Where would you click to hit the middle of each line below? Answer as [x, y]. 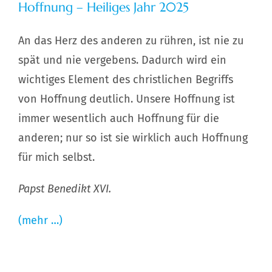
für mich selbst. [56, 158]
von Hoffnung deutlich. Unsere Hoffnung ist [126, 99]
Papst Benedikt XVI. [64, 189]
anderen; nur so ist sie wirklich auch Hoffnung [133, 138]
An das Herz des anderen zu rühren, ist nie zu [131, 41]
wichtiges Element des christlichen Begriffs [125, 80]
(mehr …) [40, 221]
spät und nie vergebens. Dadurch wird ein [122, 60]
